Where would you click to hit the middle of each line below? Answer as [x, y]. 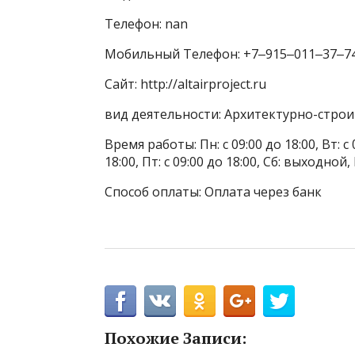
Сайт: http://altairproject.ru [185, 84]
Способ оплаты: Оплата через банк [213, 192]
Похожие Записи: [176, 338]
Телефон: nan [146, 24]
